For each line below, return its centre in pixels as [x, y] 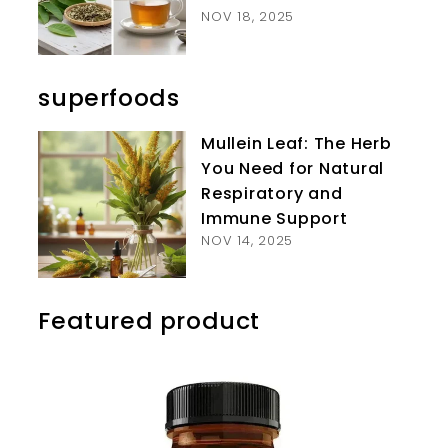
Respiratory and [272, 193]
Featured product [149, 321]
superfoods [109, 97]
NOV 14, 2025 [247, 240]
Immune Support [274, 218]
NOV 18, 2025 [248, 16]
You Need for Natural [293, 168]
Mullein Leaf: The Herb [296, 143]
